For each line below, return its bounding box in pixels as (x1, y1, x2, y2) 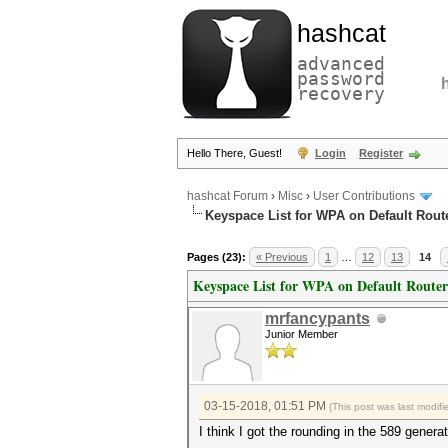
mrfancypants (265, 310, 370, 327)
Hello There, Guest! (187, 147, 285, 159)
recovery (297, 83, 385, 104)
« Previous (256, 251, 308, 263)
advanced (297, 53, 385, 74)
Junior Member (265, 328, 338, 340)
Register (359, 147, 403, 159)
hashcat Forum (187, 189, 268, 204)
